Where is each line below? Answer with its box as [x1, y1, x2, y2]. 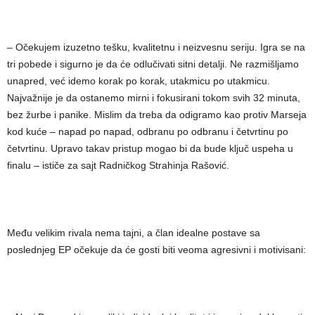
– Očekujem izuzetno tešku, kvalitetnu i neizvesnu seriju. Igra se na [7, 41, 305, 53]
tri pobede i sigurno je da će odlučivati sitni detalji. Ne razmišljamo [7, 58, 299, 70]
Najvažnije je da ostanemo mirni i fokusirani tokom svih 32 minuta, [7, 92, 300, 103]
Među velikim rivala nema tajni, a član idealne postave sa [7, 227, 260, 238]
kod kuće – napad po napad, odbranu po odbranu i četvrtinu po [7, 126, 288, 137]
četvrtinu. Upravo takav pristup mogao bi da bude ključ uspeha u [7, 143, 293, 154]
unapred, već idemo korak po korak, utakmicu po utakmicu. [7, 75, 270, 86]
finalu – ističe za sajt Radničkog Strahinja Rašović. [7, 160, 229, 171]
